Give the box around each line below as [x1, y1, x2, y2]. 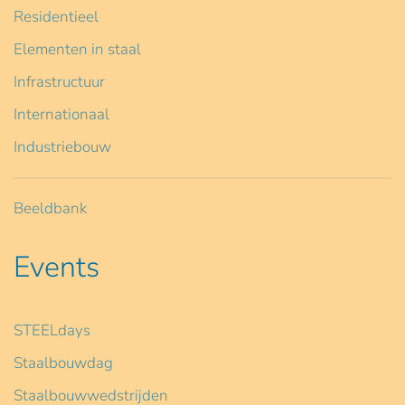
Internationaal [14, 103, 109, 125]
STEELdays [14, 319, 90, 341]
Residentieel [14, 5, 99, 27]
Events [14, 247, 99, 287]
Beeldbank [14, 197, 87, 219]
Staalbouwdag [14, 352, 113, 373]
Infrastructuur [14, 71, 105, 92]
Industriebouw [14, 136, 111, 157]
